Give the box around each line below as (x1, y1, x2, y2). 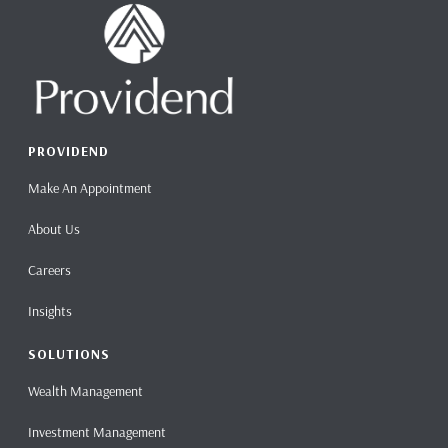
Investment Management (28, 423, 167, 442)
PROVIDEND (28, 142, 110, 161)
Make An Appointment (28, 179, 153, 198)
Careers (28, 261, 72, 280)
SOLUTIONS (28, 345, 111, 364)
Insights (28, 302, 73, 321)
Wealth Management (28, 382, 144, 401)
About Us (28, 220, 81, 239)
